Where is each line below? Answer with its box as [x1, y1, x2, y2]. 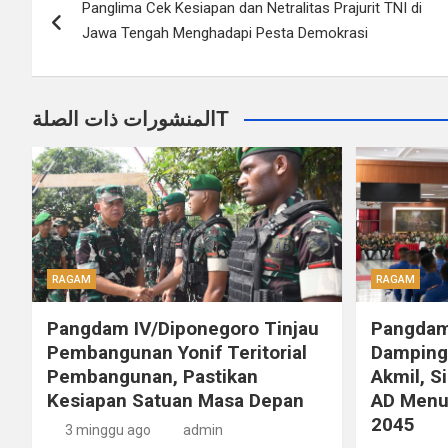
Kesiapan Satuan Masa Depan [47, 388, 304, 412]
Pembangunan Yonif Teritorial [47, 340, 307, 364]
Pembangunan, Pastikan [47, 364, 258, 388]
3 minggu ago [64, 421, 151, 438]
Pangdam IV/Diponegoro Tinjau [47, 316, 319, 340]
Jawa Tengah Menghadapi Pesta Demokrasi [82, 24, 368, 42]
